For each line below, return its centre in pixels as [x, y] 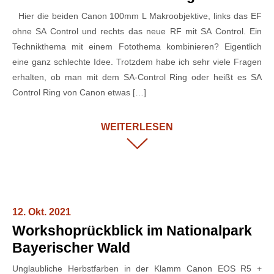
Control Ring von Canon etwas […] [79, 92]
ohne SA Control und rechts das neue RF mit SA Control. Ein [137, 31]
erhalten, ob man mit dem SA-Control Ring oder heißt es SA [137, 77]
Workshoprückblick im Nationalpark [132, 231]
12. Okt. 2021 [42, 212]
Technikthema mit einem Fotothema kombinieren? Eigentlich [137, 46]
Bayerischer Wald [71, 248]
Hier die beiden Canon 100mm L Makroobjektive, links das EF [137, 16]
